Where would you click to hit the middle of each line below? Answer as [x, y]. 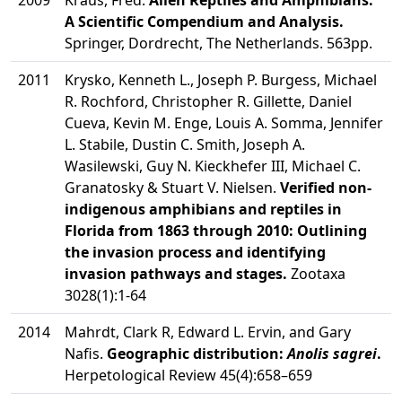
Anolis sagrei [332, 354]
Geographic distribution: [197, 354]
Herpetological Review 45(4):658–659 [188, 375]
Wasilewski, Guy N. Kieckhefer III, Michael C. [213, 166]
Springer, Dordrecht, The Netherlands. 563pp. [218, 43]
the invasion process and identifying [195, 252]
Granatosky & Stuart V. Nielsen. [172, 188]
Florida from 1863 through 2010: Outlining [216, 231]
